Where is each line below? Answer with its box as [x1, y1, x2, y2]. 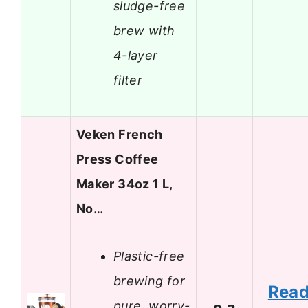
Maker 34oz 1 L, [76, 177, 173, 192]
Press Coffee [76, 152, 159, 167]
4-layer [113, 47, 158, 63]
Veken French [76, 127, 163, 142]
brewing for [113, 273, 185, 288]
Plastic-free [113, 248, 185, 263]
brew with [113, 23, 175, 38]
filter [113, 72, 143, 87]
